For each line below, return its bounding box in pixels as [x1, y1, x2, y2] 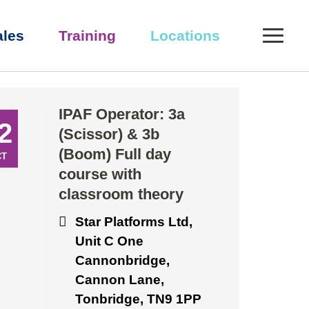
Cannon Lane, [75, 272, 164, 287]
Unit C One [75, 234, 143, 248]
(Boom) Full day [59, 146, 171, 163]
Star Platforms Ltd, [75, 215, 192, 229]
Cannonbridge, [75, 253, 170, 268]
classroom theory [59, 186, 183, 203]
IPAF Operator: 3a [59, 106, 185, 123]
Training [59, 28, 116, 43]
